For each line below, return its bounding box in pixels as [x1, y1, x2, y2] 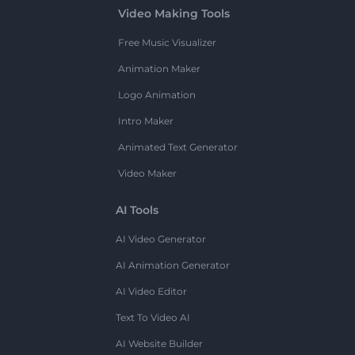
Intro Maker [117, 114, 174, 127]
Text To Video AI [115, 311, 190, 323]
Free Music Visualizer [117, 36, 216, 48]
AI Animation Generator [115, 258, 230, 271]
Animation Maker [117, 62, 200, 74]
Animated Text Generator [117, 140, 238, 153]
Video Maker [117, 166, 177, 179]
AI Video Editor [115, 284, 187, 297]
